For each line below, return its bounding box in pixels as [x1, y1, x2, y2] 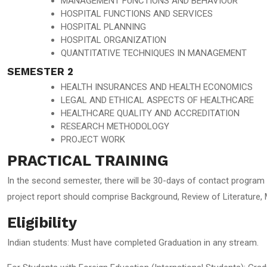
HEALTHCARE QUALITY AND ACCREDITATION [61, 108, 240, 119]
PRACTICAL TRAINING [7, 152, 168, 169]
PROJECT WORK [61, 134, 125, 145]
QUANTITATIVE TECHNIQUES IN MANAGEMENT [61, 48, 247, 58]
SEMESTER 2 [7, 66, 73, 77]
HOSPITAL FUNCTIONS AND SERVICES [61, 8, 213, 19]
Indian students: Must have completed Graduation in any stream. [7, 237, 259, 248]
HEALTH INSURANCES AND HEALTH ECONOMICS [61, 82, 253, 92]
